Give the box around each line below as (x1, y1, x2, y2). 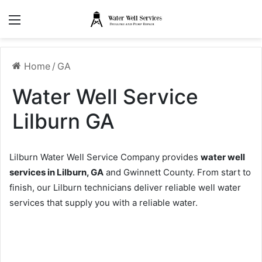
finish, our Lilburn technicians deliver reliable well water (9, 182, 241, 194)
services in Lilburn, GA (9, 167, 104, 178)
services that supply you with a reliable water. (9, 197, 198, 209)
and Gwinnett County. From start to (104, 167, 251, 178)
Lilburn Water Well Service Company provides (9, 151, 201, 163)
